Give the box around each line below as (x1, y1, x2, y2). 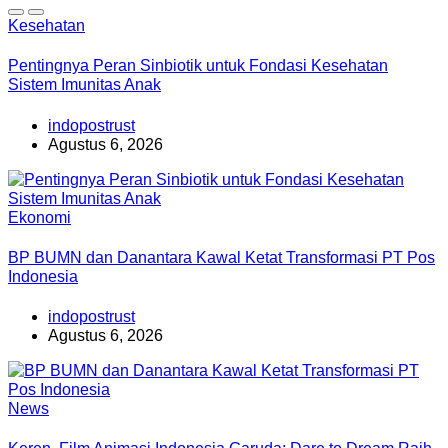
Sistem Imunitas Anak (8, 76, 161, 94)
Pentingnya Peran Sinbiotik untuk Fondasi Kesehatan (8, 57, 388, 75)
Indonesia (8, 267, 78, 285)
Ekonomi (8, 208, 71, 226)
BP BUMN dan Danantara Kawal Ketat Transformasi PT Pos (8, 248, 435, 266)
